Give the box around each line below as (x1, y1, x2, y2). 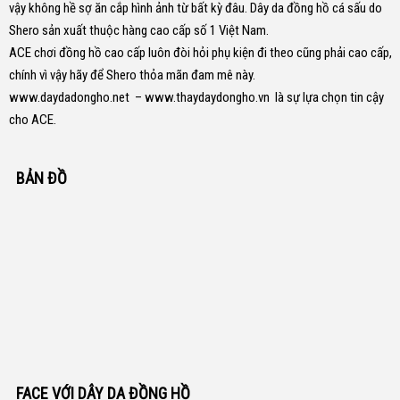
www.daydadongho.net (9, 89, 129, 105)
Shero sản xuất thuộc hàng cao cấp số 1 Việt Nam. (9, 22, 269, 38)
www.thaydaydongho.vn (145, 89, 270, 105)
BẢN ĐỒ (16, 169, 67, 187)
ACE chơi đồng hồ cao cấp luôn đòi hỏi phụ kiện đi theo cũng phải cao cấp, (9, 45, 392, 61)
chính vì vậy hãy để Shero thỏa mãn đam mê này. (9, 67, 255, 83)
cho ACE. (9, 112, 56, 128)
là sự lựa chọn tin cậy (270, 89, 384, 105)
